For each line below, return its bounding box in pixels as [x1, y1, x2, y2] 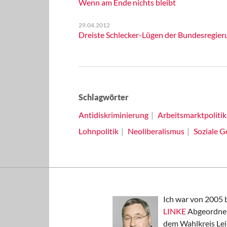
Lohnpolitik [78, 126, 119, 136]
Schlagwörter [78, 92, 129, 102]
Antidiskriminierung [78, 110, 148, 120]
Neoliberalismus [127, 126, 184, 136]
